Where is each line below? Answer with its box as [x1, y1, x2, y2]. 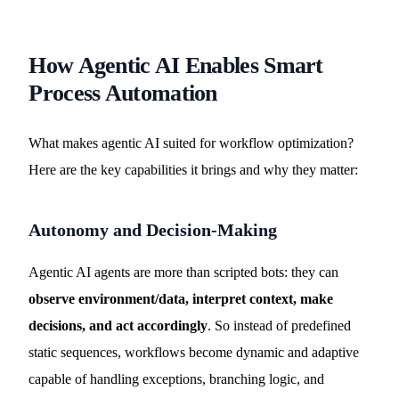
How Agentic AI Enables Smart [28, 53, 323, 78]
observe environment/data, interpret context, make [28, 291, 334, 306]
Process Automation [28, 80, 217, 106]
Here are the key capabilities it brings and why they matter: [28, 162, 359, 177]
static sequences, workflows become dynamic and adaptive [28, 345, 360, 360]
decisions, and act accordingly [28, 318, 208, 333]
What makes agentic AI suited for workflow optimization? [28, 135, 354, 151]
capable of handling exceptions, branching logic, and [28, 371, 325, 387]
